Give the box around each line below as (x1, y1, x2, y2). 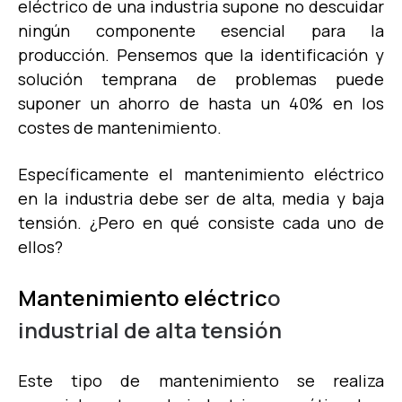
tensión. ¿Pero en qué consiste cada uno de (18, 211, 384, 233)
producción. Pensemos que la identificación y (18, 43, 384, 66)
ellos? (18, 235, 63, 258)
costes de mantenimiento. (18, 116, 225, 138)
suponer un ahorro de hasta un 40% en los (18, 92, 384, 114)
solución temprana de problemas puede (18, 67, 384, 90)
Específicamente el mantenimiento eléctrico (18, 162, 384, 185)
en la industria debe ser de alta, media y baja (18, 187, 384, 209)
